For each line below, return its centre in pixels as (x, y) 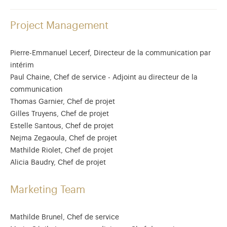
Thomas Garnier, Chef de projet (63, 102)
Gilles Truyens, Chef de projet (61, 114)
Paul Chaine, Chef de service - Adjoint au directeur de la (104, 78)
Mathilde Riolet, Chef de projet (62, 150)
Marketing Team (48, 190)
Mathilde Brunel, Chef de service (65, 217)
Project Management (59, 26)
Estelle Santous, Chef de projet (62, 126)
